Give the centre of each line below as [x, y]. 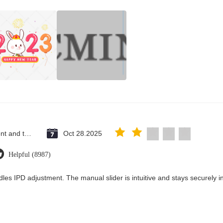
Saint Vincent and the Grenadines [28, 133]
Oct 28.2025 [83, 133]
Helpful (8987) [30, 155]
